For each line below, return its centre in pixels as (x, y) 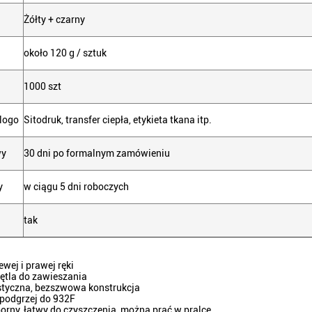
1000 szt (42, 86)
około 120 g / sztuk (65, 53)
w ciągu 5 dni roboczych (76, 187)
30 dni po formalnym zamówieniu (97, 153)
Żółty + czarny (54, 19)
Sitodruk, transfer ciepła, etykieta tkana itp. (118, 120)
